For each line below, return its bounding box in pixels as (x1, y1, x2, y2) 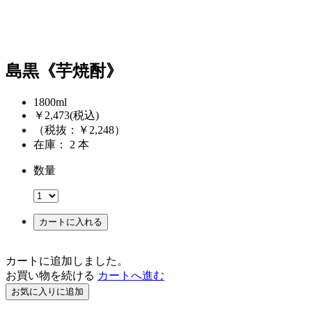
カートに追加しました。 (6, 255, 128, 267)
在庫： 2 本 (70, 139, 89, 151)
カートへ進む (97, 270, 164, 282)
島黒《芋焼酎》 (6, 62, 123, 81)
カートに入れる (39, 217, 102, 228)
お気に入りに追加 (11, 286, 84, 297)
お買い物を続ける (6, 270, 95, 282)
